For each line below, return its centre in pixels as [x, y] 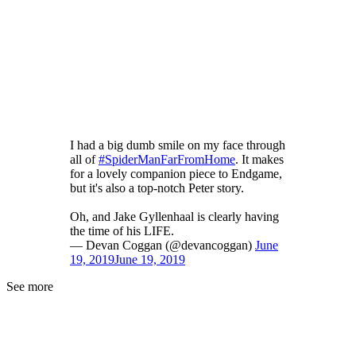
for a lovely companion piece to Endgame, [176, 174]
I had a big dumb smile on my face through [178, 145]
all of [84, 160]
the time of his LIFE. [122, 231]
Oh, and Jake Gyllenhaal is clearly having [174, 217]
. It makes [259, 160]
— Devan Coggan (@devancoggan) [163, 246]
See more [30, 287]
